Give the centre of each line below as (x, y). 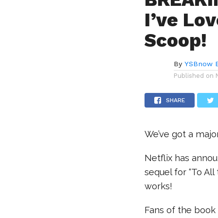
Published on (194, 76)
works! (159, 186)
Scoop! (176, 40)
